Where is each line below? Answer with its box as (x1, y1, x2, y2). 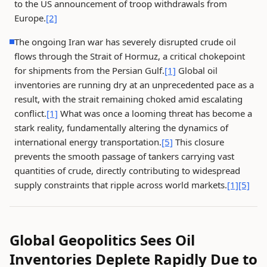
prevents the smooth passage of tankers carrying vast (14, 150, 234, 162)
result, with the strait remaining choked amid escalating (14, 93, 243, 105)
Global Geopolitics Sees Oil (10, 230, 195, 250)
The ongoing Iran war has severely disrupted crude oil (14, 36, 236, 48)
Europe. (14, 12, 46, 24)
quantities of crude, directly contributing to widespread (14, 164, 240, 176)
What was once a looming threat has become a (58, 107, 252, 119)
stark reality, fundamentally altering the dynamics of (14, 122, 228, 133)
